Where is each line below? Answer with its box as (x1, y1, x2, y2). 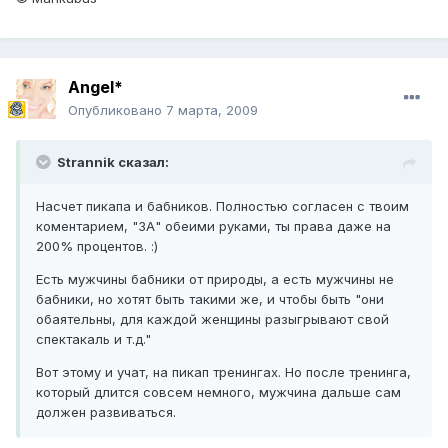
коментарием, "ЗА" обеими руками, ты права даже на (36, 218, 391, 235)
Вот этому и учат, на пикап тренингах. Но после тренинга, (36, 364, 411, 381)
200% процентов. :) (36, 238, 158, 255)
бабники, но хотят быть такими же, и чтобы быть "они (36, 291, 384, 308)
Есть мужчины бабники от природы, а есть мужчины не (36, 271, 394, 288)
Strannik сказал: (57, 154, 169, 171)
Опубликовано (68, 102, 166, 119)
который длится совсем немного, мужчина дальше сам (36, 384, 401, 401)
